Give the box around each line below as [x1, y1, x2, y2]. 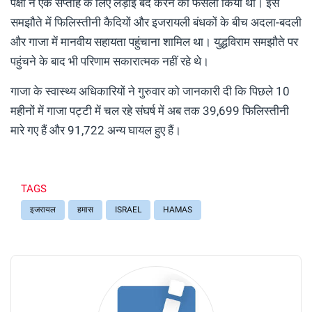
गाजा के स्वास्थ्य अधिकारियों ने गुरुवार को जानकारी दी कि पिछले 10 [10, 84, 290, 98]
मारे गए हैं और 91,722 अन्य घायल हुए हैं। [10, 123, 181, 137]
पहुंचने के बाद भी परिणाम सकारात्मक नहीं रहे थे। [10, 54, 209, 68]
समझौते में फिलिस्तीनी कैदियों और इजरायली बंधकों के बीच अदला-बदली [10, 15, 302, 29]
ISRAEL [115, 204, 141, 214]
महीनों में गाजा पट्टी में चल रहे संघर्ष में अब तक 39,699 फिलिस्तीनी [10, 103, 289, 118]
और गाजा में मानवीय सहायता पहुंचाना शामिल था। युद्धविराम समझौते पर [10, 34, 298, 49]
